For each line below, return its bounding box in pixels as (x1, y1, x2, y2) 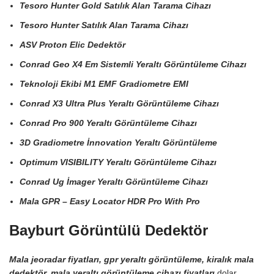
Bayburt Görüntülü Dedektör (9, 222, 208, 239)
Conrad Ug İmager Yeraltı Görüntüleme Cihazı (20, 177, 208, 187)
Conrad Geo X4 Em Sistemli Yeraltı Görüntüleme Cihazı (20, 59, 246, 69)
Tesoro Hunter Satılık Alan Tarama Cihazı (20, 20, 188, 30)
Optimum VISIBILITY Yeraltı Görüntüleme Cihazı (20, 157, 217, 167)
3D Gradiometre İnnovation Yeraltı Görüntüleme (20, 138, 217, 147)
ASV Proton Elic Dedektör (20, 40, 125, 50)
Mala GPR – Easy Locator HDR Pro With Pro (20, 196, 200, 206)
